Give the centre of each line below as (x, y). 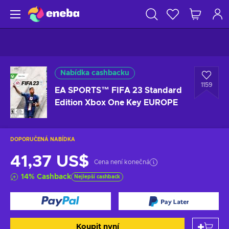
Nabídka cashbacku (95, 73)
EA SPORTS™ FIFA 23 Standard (118, 90)
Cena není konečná (122, 162)
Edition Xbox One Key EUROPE (116, 103)
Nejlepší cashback (97, 177)
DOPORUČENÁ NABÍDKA (43, 140)
